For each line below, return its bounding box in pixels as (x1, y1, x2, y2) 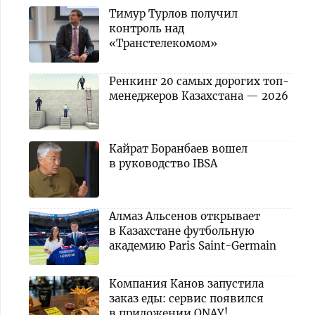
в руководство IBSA (109, 157, 217, 170)
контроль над (109, 22, 184, 35)
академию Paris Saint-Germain (109, 239, 276, 252)
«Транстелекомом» (109, 37, 217, 50)
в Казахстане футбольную (109, 224, 255, 238)
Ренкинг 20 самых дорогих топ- (109, 75, 289, 88)
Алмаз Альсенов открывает (109, 210, 260, 223)
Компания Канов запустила (109, 277, 264, 290)
